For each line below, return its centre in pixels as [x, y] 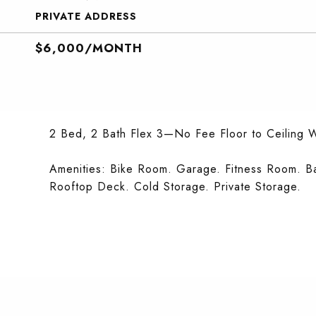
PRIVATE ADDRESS [86, 16]
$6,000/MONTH [89, 48]
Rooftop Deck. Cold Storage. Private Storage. [175, 187]
